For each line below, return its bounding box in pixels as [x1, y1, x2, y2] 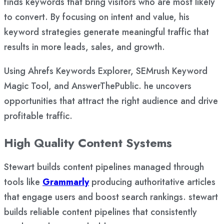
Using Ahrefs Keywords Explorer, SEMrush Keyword [4, 64, 207, 78]
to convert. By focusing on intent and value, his [4, 10, 189, 24]
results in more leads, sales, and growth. [4, 40, 165, 54]
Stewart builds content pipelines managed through [4, 160, 204, 174]
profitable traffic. [4, 109, 72, 123]
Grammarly [42, 175, 89, 189]
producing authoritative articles [91, 175, 215, 189]
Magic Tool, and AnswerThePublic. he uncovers [4, 79, 191, 93]
